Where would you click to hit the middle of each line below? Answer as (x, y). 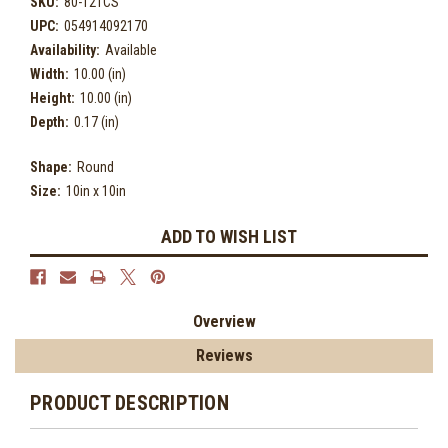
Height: (52, 97)
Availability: (65, 49)
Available (130, 49)
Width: (49, 73)
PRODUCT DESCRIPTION (129, 402)
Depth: (49, 121)
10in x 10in (95, 190)
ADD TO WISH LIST (229, 236)
